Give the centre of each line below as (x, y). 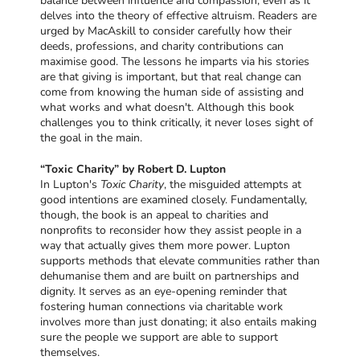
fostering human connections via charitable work (162, 307)
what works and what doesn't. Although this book (167, 108)
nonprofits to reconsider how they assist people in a (171, 231)
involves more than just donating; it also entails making (178, 322)
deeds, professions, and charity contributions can (162, 47)
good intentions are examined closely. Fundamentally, (174, 200)
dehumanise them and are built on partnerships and (170, 276)
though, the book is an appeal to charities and (154, 215)
